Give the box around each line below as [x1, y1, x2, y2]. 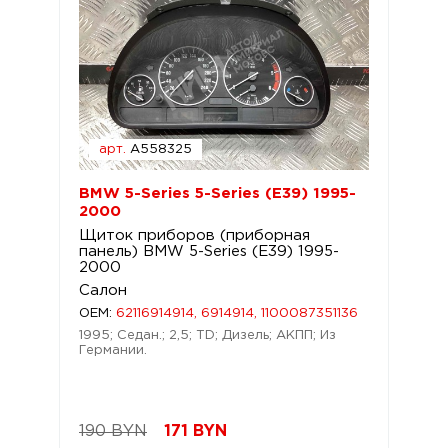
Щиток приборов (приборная [79, 229, 310, 242]
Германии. [79, 345, 147, 356]
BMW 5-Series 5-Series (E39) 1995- [79, 187, 356, 200]
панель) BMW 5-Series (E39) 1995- [79, 245, 339, 258]
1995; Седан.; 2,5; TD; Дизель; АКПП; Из [79, 330, 336, 341]
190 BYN [79, 424, 147, 439]
